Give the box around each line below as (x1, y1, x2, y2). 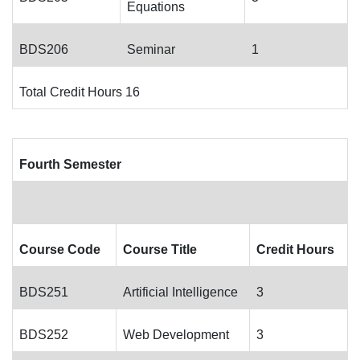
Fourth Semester (19, 157, 121, 171)
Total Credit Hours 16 (19, 85, 140, 99)
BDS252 (19, 328, 68, 342)
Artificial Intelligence (123, 285, 238, 299)
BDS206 (19, 43, 68, 56)
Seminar (127, 43, 175, 56)
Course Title (123, 243, 197, 256)
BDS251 (19, 285, 68, 299)
